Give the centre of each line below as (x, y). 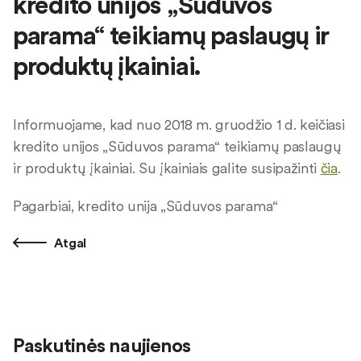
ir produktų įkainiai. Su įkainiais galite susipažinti (167, 168)
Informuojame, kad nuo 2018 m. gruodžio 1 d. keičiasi (179, 124)
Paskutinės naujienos (102, 345)
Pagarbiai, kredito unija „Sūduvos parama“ (145, 206)
